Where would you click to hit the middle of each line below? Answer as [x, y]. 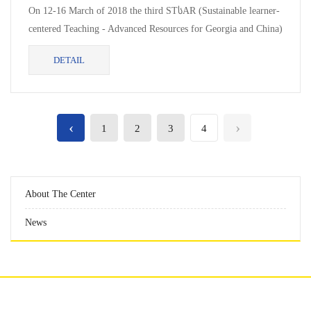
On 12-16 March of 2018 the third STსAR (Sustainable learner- [154, 11]
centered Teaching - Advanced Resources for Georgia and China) [155, 29]
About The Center [60, 194]
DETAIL [69, 60]
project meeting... [63, 47]
